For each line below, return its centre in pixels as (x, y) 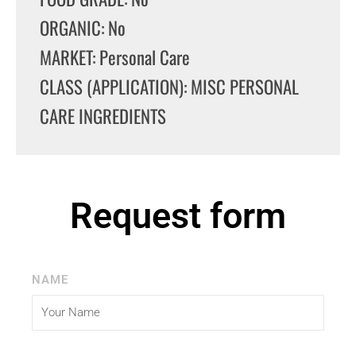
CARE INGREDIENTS (103, 116)
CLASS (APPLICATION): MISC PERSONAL (169, 86)
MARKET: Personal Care (115, 57)
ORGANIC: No (83, 27)
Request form (178, 215)
